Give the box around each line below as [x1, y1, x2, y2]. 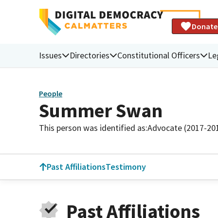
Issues [39, 49, 62, 61]
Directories [70, 49, 109, 61]
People [39, 89, 62, 99]
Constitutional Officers [117, 49, 200, 61]
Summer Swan [39, 98, 163, 123]
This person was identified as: [39, 122, 147, 133]
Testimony [106, 161, 146, 172]
